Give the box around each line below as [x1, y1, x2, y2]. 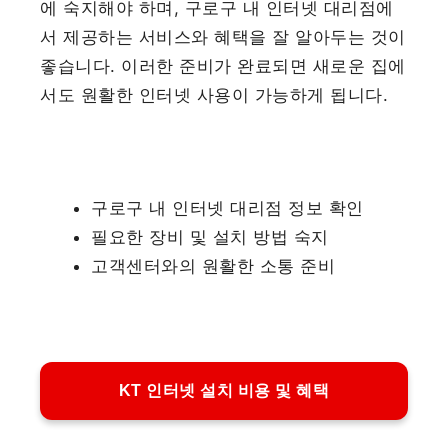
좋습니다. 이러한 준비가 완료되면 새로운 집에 [40, 56, 406, 77]
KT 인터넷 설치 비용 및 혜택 [118, 382, 330, 400]
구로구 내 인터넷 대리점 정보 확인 [91, 197, 364, 218]
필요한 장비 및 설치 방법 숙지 [91, 226, 329, 247]
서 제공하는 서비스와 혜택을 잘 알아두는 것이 [40, 27, 406, 48]
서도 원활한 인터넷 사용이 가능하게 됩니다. [40, 85, 389, 106]
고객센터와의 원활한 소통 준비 [91, 255, 336, 276]
